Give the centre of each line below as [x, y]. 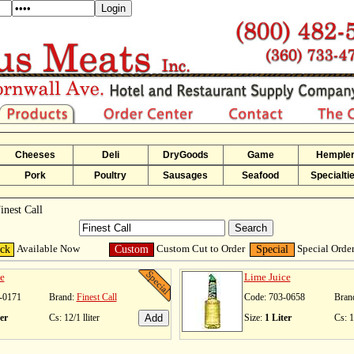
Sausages [185, 175]
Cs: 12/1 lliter [74, 318]
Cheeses [35, 155]
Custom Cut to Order [199, 249]
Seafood [260, 175]
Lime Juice [267, 277]
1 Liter [278, 318]
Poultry [110, 175]
